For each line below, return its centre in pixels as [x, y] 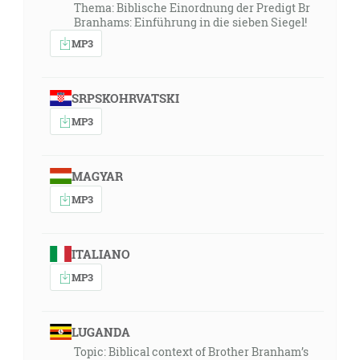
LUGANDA [100, 332]
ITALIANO [100, 254]
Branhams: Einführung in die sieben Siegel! [190, 22]
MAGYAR [97, 176]
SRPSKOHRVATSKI [125, 98]
